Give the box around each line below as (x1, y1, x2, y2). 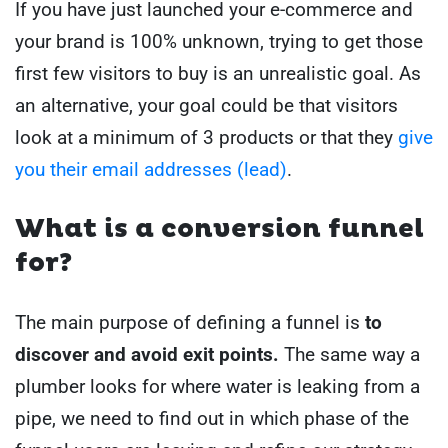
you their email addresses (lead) (15, 157, 287, 181)
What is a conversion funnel (15, 213, 424, 246)
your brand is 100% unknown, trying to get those (15, 29, 423, 53)
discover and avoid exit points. (15, 342, 284, 366)
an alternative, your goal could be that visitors (15, 93, 398, 117)
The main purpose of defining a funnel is (15, 310, 365, 334)
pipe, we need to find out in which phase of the (15, 406, 409, 430)
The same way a (284, 342, 420, 366)
